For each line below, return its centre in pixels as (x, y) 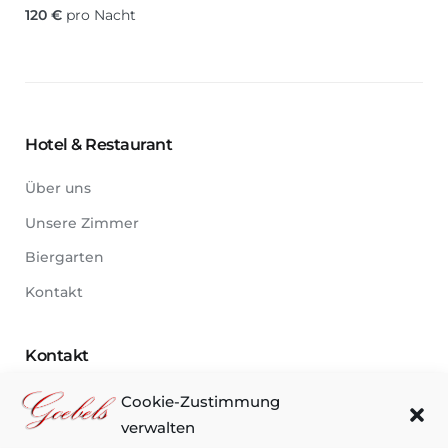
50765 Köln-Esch (114, 422)
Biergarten (64, 257)
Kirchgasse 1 (99, 398)
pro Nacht (101, 15)
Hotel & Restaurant (99, 145)
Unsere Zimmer (82, 222)
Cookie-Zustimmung (200, 401)
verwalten (158, 427)
